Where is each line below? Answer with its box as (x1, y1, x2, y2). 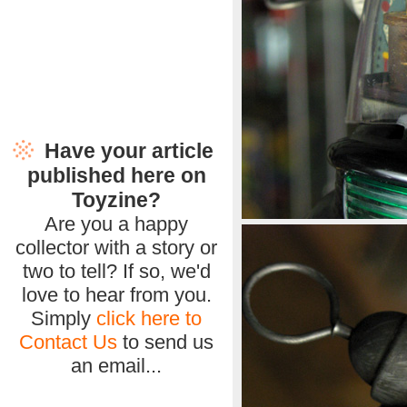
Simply (31, 307, 96, 330)
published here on (26, 164, 206, 187)
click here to (96, 307, 202, 330)
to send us (117, 331, 213, 353)
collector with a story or (15, 236, 217, 259)
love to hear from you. (21, 283, 212, 306)
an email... (71, 354, 162, 377)
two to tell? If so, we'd (22, 260, 211, 283)
